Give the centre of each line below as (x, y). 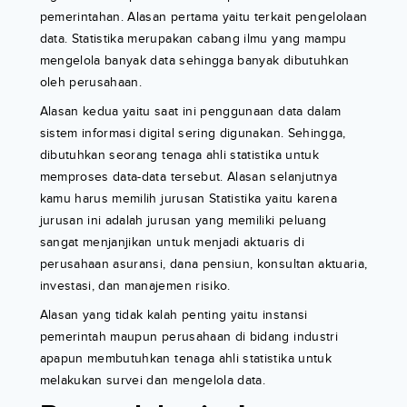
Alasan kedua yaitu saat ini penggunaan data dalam (190, 112)
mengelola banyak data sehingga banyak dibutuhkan (194, 61)
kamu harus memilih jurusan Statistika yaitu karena (189, 199)
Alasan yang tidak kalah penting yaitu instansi (174, 315)
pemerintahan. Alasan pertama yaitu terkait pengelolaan (203, 17)
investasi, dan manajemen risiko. (135, 286)
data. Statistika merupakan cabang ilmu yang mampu (193, 39)
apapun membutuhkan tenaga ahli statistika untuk (185, 359)
